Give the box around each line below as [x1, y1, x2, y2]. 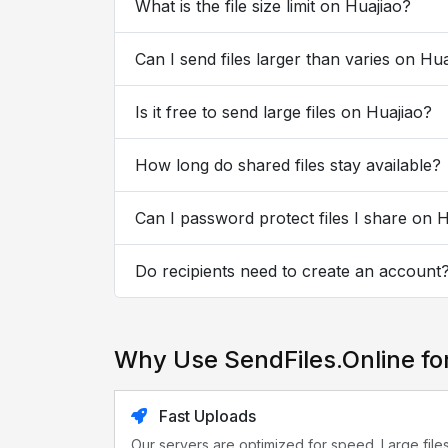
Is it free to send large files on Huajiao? [135, 101, 432, 122]
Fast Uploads [155, 406, 256, 426]
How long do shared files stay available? [135, 154, 441, 175]
